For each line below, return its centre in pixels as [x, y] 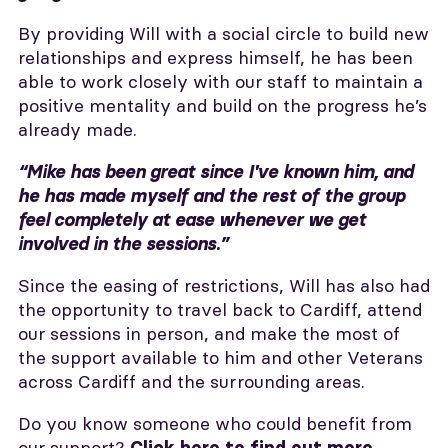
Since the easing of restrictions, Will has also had [224, 285]
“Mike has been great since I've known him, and [215, 172]
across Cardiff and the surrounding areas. [191, 381]
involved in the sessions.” [123, 244]
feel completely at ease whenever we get [192, 220]
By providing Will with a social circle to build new [223, 33]
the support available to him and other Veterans [220, 357]
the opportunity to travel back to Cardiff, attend [220, 309]
